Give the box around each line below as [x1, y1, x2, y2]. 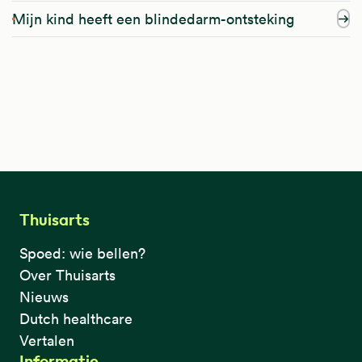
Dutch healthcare [19, 309, 133, 328]
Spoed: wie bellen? [19, 243, 145, 263]
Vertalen [19, 330, 74, 350]
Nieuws [19, 287, 69, 306]
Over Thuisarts [19, 265, 116, 284]
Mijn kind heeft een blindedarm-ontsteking [12, 9, 294, 28]
